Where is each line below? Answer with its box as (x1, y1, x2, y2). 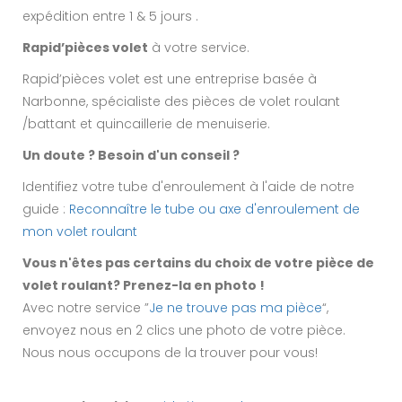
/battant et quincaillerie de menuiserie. (22, 115, 270, 134)
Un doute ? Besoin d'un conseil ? (22, 146, 240, 165)
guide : (22, 200, 69, 219)
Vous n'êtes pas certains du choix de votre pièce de (22, 254, 374, 273)
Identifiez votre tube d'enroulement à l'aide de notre (22, 178, 354, 197)
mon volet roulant (22, 223, 137, 241)
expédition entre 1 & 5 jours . (22, 7, 198, 26)
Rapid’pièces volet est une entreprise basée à (22, 70, 317, 89)
